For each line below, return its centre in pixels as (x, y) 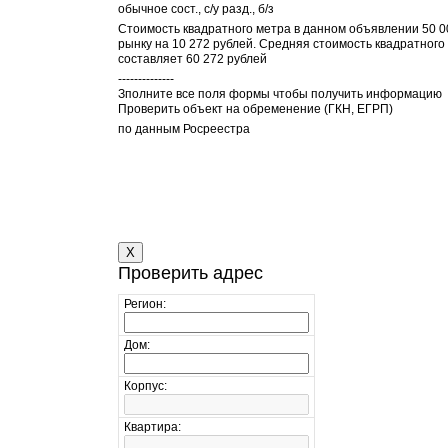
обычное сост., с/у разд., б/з (196, 9)
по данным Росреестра (184, 129)
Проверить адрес (190, 273)
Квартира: (152, 427)
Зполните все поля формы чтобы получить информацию (280, 94)
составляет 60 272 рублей (192, 59)
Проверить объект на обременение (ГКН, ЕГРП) (255, 109)
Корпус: (145, 386)
